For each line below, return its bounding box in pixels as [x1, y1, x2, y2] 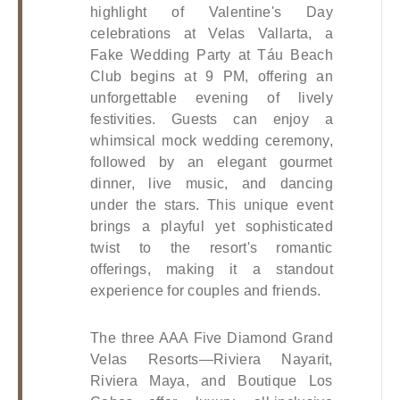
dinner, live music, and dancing [89, 176, 333, 192]
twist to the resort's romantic [89, 240, 333, 256]
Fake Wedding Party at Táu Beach [89, 47, 333, 63]
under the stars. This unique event [89, 197, 333, 213]
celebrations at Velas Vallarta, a [89, 26, 333, 42]
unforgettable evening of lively [89, 90, 333, 106]
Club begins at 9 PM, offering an [89, 69, 333, 85]
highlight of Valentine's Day [89, 4, 333, 21]
